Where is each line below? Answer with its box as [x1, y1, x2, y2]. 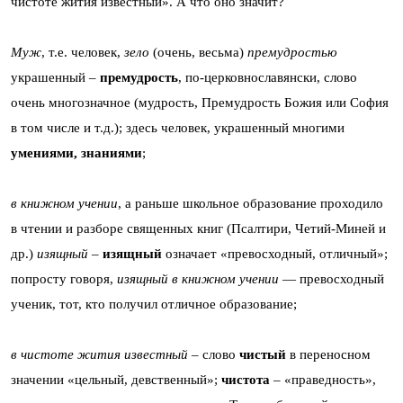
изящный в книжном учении [117, 271, 279, 286]
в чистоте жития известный [11, 346, 188, 362]
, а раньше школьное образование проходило [118, 195, 383, 210]
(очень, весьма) [149, 44, 247, 59]
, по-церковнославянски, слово [178, 69, 357, 85]
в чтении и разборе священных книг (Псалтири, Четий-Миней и [11, 220, 386, 236]
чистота [221, 372, 270, 387]
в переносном [290, 346, 371, 362]
